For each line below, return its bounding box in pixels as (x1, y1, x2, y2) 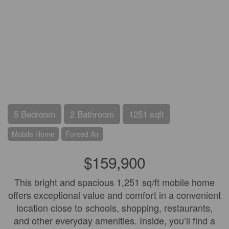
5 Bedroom (14, 107, 55, 120)
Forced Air (65, 129, 99, 139)
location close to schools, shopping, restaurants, (16, 201, 213, 214)
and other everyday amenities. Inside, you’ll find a (13, 214, 216, 227)
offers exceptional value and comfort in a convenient (8, 188, 221, 201)
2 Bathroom (70, 107, 114, 120)
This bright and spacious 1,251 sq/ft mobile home (14, 175, 215, 189)
